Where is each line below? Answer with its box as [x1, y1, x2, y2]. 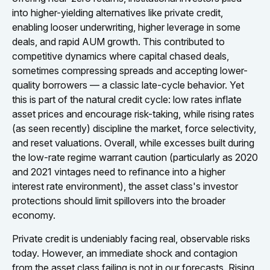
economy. [12, 209, 55, 221]
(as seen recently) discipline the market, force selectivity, [12, 122, 256, 134]
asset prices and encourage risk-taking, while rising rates [12, 107, 254, 120]
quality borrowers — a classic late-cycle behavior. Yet [12, 78, 244, 91]
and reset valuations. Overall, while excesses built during [12, 136, 254, 149]
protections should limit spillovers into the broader [12, 194, 225, 207]
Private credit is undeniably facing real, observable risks [12, 232, 250, 245]
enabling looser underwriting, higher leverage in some [12, 20, 240, 33]
